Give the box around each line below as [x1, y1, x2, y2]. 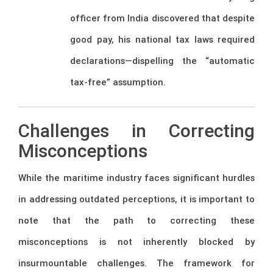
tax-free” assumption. [70, 76, 166, 88]
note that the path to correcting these [18, 214, 255, 227]
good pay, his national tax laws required [70, 34, 255, 46]
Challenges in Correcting [18, 119, 255, 143]
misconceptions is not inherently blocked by [18, 236, 255, 248]
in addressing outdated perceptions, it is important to [18, 193, 255, 205]
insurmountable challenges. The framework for [18, 257, 255, 269]
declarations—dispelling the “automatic [70, 55, 255, 67]
